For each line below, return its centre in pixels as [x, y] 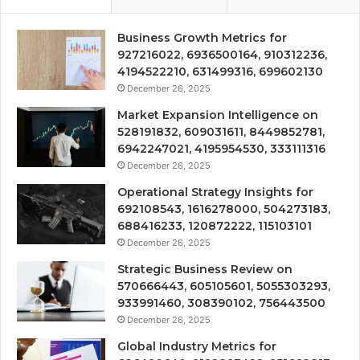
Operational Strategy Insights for [215, 192]
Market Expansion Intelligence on [218, 115]
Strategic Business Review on [205, 269]
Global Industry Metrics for [197, 346]
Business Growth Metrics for [202, 37]
